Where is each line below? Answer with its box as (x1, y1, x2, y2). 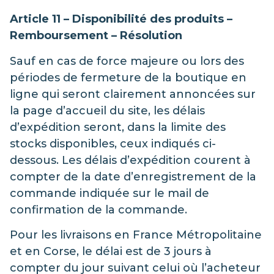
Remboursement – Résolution (10, 29, 182, 43)
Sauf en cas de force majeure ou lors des (10, 54, 244, 68)
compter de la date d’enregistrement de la (10, 169, 256, 183)
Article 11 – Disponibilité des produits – (10, 12, 232, 26)
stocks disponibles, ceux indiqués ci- (10, 136, 216, 150)
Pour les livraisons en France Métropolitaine (10, 228, 262, 242)
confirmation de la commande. (10, 202, 187, 217)
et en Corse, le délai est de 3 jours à (10, 245, 212, 259)
